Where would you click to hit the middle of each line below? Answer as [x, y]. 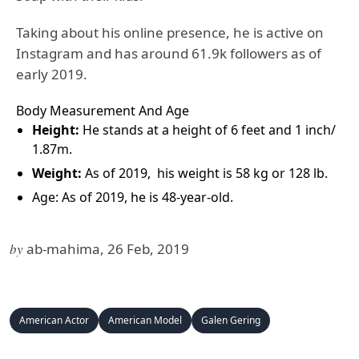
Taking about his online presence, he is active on [170, 32]
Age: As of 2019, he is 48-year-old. [134, 197]
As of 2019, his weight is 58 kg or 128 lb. [205, 173]
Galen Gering [231, 320]
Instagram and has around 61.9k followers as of [169, 53]
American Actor [54, 320]
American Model [145, 320]
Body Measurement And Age [103, 110]
